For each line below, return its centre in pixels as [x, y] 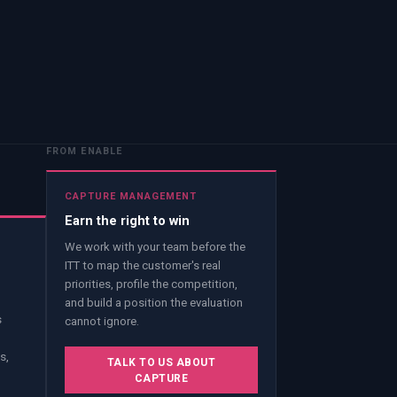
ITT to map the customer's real [143, 266]
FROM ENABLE [84, 151]
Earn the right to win [127, 220]
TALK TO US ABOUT [161, 362]
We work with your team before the [155, 247]
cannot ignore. [102, 322]
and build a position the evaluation [154, 303]
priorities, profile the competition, [151, 284]
